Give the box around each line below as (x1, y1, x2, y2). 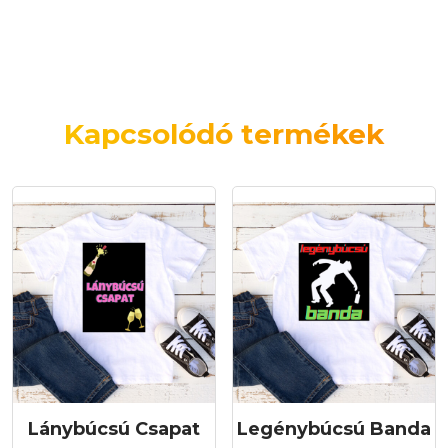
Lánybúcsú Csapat (27, 418, 200, 441)
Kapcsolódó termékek (64, 116, 384, 151)
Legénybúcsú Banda (237, 418, 432, 441)
